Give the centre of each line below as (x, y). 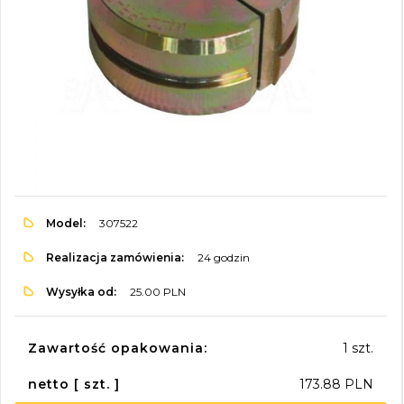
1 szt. (358, 348)
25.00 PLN (158, 292)
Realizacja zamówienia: (115, 258)
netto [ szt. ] (74, 384)
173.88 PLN (336, 384)
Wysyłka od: (81, 292)
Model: (66, 224)
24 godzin (224, 258)
